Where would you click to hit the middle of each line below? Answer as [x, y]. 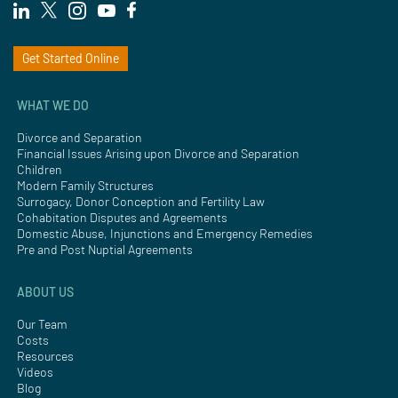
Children [40, 169]
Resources [45, 355]
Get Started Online [71, 58]
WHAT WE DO [53, 105]
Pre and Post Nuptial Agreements [105, 249]
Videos [35, 371]
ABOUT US [45, 291]
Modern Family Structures [85, 185]
